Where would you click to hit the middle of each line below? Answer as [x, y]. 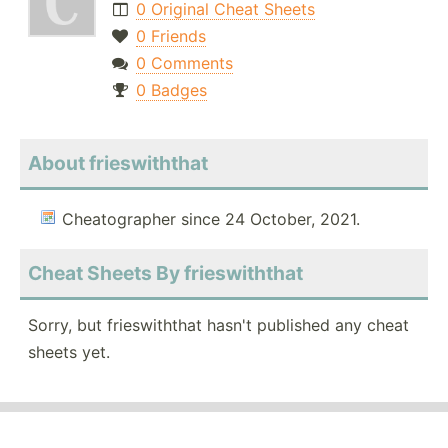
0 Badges [171, 90]
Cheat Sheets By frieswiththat [165, 273]
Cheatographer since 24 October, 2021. [211, 219]
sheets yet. [69, 352]
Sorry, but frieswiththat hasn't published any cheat [218, 325]
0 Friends [170, 36]
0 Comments [184, 63]
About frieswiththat [118, 163]
